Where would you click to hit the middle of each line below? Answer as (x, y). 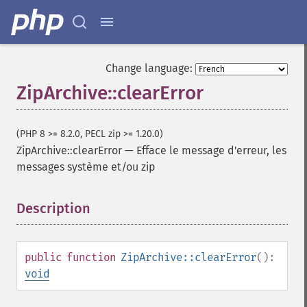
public (43, 257)
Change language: (149, 68)
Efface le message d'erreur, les (211, 150)
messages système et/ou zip (86, 167)
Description (53, 208)
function (91, 257)
